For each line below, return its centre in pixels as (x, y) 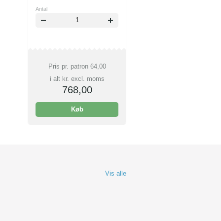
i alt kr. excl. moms (77, 79)
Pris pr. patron (69, 66)
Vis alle (116, 173)
